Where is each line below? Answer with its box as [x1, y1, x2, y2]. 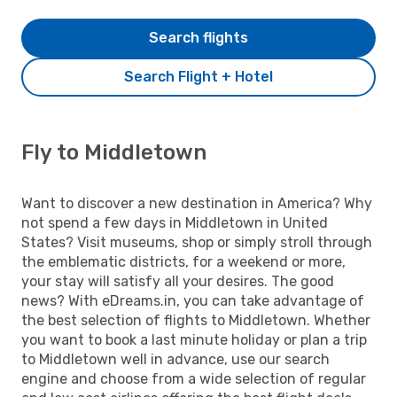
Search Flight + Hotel [124, 67, 273, 85]
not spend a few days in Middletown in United [21, 214, 328, 231]
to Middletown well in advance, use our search [21, 350, 330, 368]
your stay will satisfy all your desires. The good [21, 272, 334, 290]
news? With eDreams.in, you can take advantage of [21, 292, 364, 309]
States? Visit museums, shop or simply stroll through [21, 233, 372, 251]
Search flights [149, 28, 248, 46]
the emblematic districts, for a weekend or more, [21, 253, 346, 270]
